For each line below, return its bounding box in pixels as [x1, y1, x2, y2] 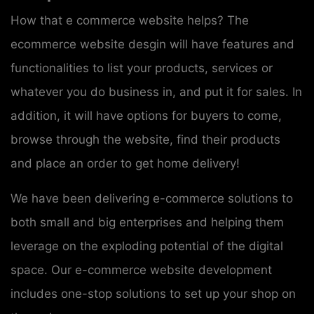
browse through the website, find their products [11, 132, 280, 146]
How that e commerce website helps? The [11, 13, 249, 27]
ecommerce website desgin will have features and [11, 36, 294, 51]
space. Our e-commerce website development [11, 262, 272, 277]
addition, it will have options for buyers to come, [11, 108, 282, 123]
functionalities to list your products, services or [11, 60, 273, 75]
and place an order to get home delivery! [11, 156, 240, 170]
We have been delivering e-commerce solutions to [11, 191, 293, 205]
